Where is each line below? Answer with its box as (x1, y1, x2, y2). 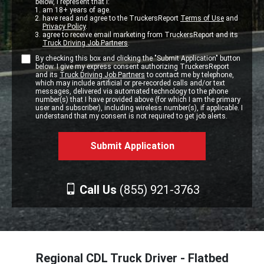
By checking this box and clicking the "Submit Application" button (35, 54, 240, 62)
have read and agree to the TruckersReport (42, 14, 180, 22)
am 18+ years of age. (42, 6, 111, 14)
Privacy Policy (42, 22, 85, 31)
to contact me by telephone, (145, 71, 234, 79)
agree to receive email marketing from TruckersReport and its (42, 31, 238, 39)
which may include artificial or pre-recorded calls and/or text (35, 79, 225, 87)
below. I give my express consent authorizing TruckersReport (35, 62, 229, 71)
